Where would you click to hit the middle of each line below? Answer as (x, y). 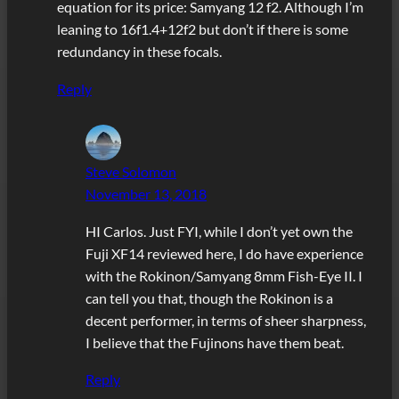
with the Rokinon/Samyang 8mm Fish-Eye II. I (224, 275)
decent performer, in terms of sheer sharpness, (226, 320)
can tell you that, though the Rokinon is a (209, 297)
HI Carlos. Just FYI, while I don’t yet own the (219, 231)
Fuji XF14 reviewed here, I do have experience (224, 253)
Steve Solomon (131, 172)
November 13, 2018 (146, 194)
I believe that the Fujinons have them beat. (215, 342)
